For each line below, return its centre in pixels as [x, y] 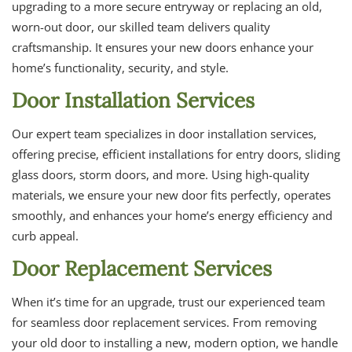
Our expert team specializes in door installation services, [164, 134]
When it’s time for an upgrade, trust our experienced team [169, 302]
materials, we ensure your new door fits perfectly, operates [171, 195]
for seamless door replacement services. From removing [164, 323]
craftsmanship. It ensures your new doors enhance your [163, 48]
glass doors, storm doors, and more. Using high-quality [161, 175]
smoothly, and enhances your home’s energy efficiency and [172, 216]
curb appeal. [45, 236]
